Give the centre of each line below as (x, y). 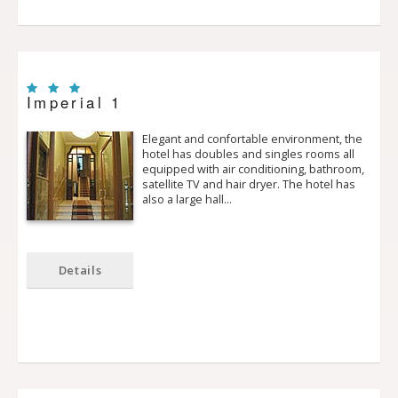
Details (80, 271)
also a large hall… (187, 200)
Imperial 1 (75, 102)
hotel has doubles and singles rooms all (248, 155)
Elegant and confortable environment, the (252, 139)
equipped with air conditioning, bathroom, (253, 170)
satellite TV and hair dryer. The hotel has (249, 185)
